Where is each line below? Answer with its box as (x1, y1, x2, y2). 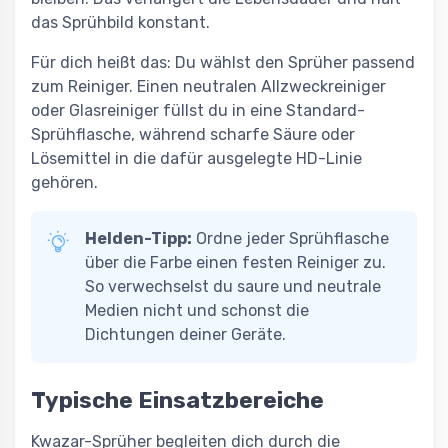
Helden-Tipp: (85, 228, 192, 248)
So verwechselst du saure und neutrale (85, 276, 381, 296)
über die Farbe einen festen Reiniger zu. (85, 252, 386, 272)
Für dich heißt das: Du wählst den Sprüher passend (31, 52, 415, 72)
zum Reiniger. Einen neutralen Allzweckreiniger (31, 76, 386, 96)
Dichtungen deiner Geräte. (85, 324, 286, 344)
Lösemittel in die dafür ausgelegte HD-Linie (31, 148, 362, 168)
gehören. (31, 172, 98, 192)
